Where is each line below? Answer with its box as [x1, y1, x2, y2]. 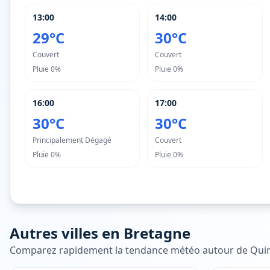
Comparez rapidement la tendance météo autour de [10, 243, 250, 257]
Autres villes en [10, 223, 124, 243]
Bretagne [124, 223, 190, 243]
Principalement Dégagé [33, 135, 111, 145]
